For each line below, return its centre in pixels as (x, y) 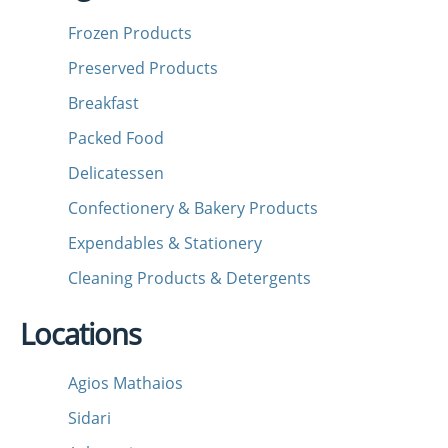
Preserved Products (143, 68)
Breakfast (103, 103)
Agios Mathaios (125, 383)
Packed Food (116, 138)
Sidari (89, 418)
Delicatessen (116, 173)
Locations (80, 333)
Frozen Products (130, 33)
